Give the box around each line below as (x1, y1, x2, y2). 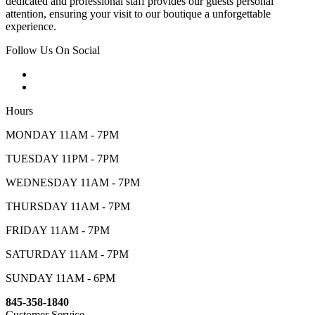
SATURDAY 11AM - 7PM (6, 247, 129, 260)
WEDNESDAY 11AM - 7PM (6, 176, 140, 188)
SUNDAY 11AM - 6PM (6, 271, 115, 284)
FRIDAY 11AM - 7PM (6, 224, 110, 236)
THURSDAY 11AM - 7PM (6, 200, 130, 212)
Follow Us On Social (6, 44, 100, 56)
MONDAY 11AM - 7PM (6, 128, 119, 141)
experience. (6, 20, 56, 32)
